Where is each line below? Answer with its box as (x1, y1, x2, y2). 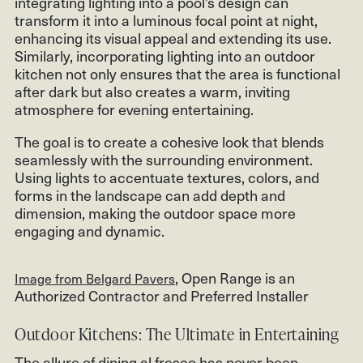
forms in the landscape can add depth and (15, 184, 285, 207)
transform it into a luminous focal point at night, (15, 9, 318, 32)
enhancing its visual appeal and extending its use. (15, 27, 331, 49)
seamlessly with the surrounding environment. (15, 148, 313, 171)
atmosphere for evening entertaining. (15, 98, 254, 121)
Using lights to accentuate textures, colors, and (15, 166, 319, 189)
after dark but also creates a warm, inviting (15, 80, 290, 103)
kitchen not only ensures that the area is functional (15, 62, 340, 85)
